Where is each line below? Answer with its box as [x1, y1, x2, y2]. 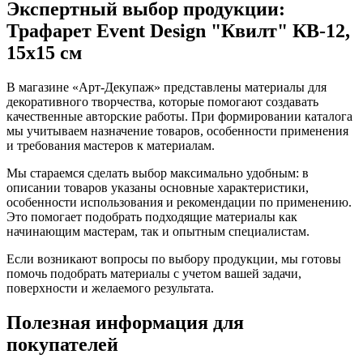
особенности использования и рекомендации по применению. [6, 195, 352, 210]
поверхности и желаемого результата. [6, 281, 214, 296]
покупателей [6, 334, 118, 356]
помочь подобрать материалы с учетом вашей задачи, [6, 267, 301, 281]
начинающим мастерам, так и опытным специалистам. [6, 224, 310, 239]
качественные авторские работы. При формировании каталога [6, 109, 352, 124]
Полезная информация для [6, 312, 244, 334]
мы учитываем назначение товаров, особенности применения [6, 124, 348, 139]
